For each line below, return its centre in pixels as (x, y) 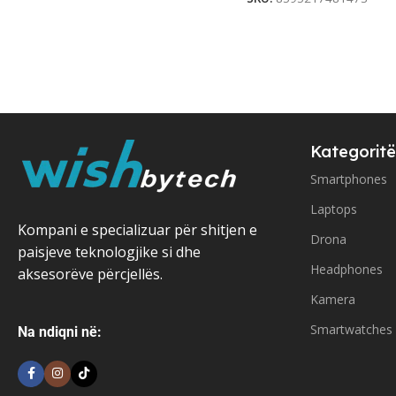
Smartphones (349, 179)
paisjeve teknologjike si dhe (109, 251)
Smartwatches (351, 329)
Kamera (333, 299)
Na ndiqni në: (60, 331)
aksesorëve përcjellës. (90, 274)
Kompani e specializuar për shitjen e (137, 229)
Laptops (334, 209)
